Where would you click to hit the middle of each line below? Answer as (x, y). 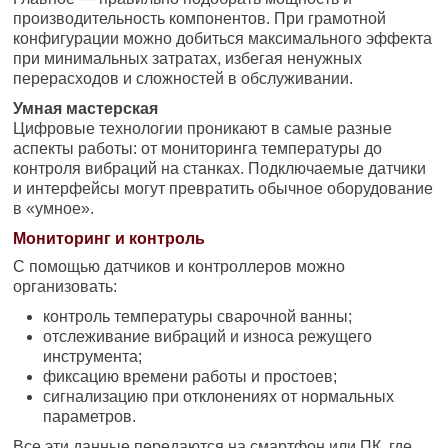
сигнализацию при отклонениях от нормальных (219, 396)
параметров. (90, 416)
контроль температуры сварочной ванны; (198, 316)
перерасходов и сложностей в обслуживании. (183, 78)
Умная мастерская (86, 108)
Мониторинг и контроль (109, 238)
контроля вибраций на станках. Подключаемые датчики (220, 168)
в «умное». (54, 208)
